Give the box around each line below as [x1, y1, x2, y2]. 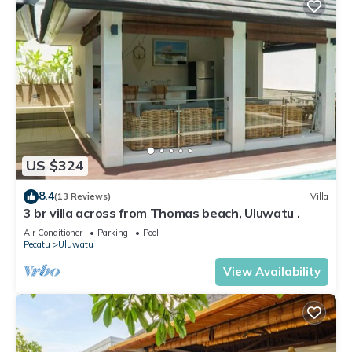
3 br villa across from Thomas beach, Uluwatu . [24, 204, 300, 221]
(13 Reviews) [54, 191, 111, 203]
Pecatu [24, 238, 50, 250]
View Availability [223, 263, 321, 279]
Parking [97, 226, 128, 238]
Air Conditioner [24, 226, 82, 238]
